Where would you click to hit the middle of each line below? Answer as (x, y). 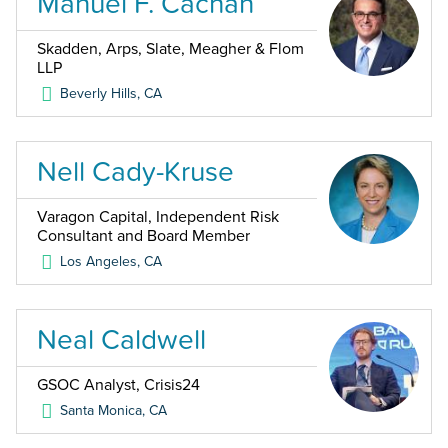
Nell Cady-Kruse (135, 171)
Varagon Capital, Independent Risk (158, 217)
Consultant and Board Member (143, 236)
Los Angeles (99, 262)
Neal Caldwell (121, 339)
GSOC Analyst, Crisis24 (118, 385)
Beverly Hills (99, 94)
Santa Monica (101, 411)
